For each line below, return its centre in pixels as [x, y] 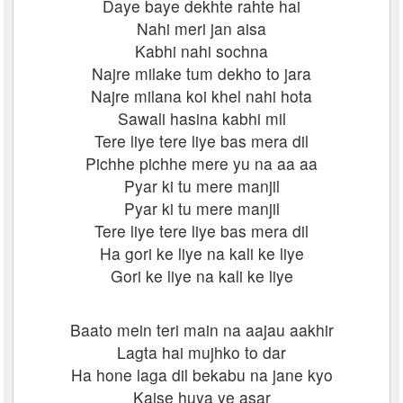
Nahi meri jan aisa [201, 28]
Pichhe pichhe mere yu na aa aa [201, 163]
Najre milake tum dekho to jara [201, 73]
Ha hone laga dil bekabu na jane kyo [201, 375]
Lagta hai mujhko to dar [201, 352]
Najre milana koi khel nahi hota [201, 96]
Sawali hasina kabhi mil [201, 118]
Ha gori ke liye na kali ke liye [201, 253]
